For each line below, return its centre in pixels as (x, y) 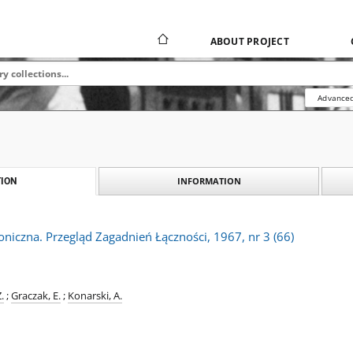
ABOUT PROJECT (249, 41)
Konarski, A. (95, 296)
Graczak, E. (36, 296)
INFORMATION (209, 181)
